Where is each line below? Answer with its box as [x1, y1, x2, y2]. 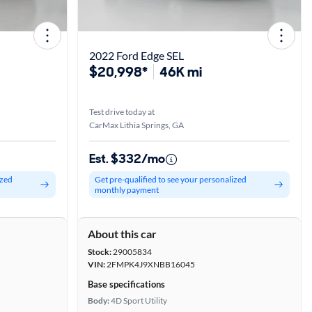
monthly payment [95, 185, 159, 195]
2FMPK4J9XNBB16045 [105, 259, 195, 270]
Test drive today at [89, 107, 155, 117]
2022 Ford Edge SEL [89, 49, 184, 62]
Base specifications [88, 279, 165, 290]
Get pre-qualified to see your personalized [95, 174, 247, 185]
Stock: [88, 247, 111, 257]
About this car [88, 227, 157, 240]
